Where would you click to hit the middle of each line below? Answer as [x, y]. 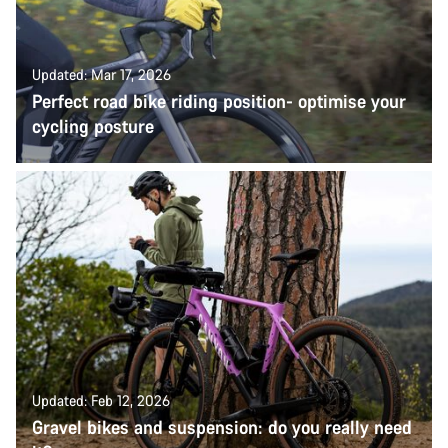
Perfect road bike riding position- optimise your [219, 101]
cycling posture [93, 126]
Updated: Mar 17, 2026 [101, 75]
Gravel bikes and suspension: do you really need [222, 427]
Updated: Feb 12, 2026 [101, 400]
